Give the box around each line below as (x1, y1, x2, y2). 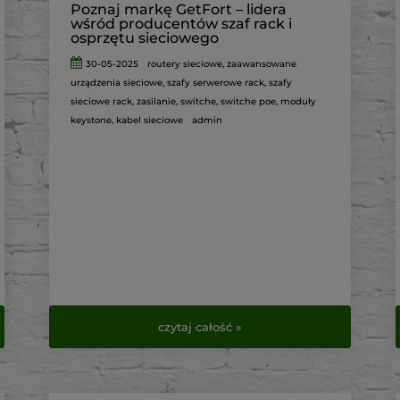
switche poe (220, 96, 276, 108)
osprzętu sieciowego (70, 29, 219, 47)
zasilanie (136, 96, 176, 108)
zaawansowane (226, 58, 296, 71)
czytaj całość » (157, 319, 242, 334)
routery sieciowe (146, 58, 222, 71)
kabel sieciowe (115, 114, 183, 127)
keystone (70, 114, 112, 127)
